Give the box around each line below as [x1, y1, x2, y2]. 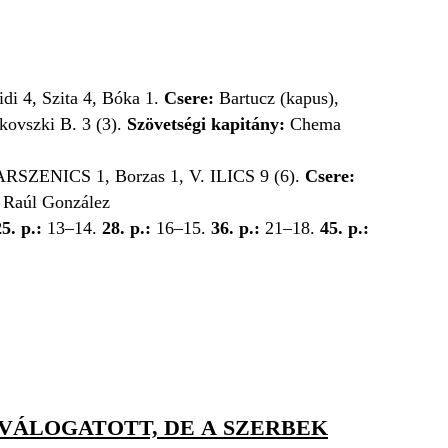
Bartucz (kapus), [219, 87, 339, 108]
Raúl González [3, 191, 110, 212]
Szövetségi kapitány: [127, 113, 285, 134]
